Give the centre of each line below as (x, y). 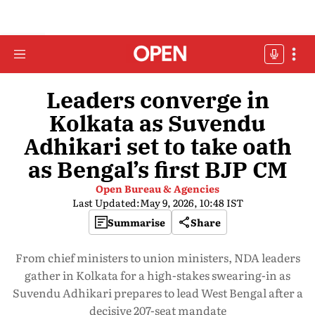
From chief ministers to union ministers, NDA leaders (157, 257)
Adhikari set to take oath (157, 146)
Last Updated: (106, 202)
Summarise (136, 222)
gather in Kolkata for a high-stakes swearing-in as (157, 275)
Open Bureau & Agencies (157, 188)
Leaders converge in (157, 100)
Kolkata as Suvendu (157, 123)
